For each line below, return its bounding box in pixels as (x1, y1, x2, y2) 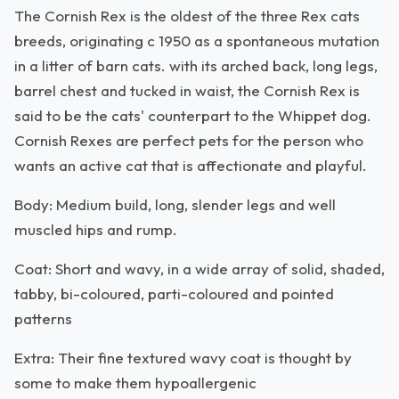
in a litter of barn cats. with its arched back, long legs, (14, 56, 378, 75)
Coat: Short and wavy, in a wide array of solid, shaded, (14, 259, 385, 278)
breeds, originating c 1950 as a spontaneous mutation (14, 31, 379, 50)
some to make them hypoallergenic (14, 373, 256, 392)
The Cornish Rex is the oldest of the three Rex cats (14, 6, 360, 25)
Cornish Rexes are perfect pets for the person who (14, 131, 363, 150)
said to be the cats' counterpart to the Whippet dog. (14, 106, 371, 125)
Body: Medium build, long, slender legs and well (14, 195, 336, 214)
